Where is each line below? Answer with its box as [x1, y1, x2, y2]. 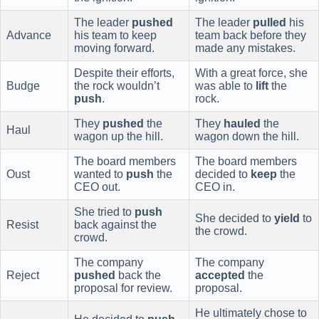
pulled [253, 16, 286, 29]
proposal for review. [74, 282, 172, 295]
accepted [195, 269, 245, 282]
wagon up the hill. [74, 130, 163, 143]
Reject [6, 269, 39, 282]
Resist [6, 219, 38, 231]
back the [115, 269, 161, 282]
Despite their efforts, [74, 67, 174, 80]
